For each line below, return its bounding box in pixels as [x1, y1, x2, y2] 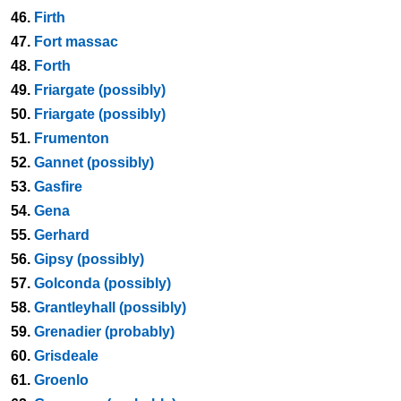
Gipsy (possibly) [34, 252, 144, 267]
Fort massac [34, 34, 118, 49]
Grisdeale [34, 348, 98, 363]
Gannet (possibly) [34, 155, 154, 170]
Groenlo [34, 372, 89, 388]
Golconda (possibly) [34, 276, 171, 291]
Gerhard [34, 227, 90, 243]
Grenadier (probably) [34, 324, 175, 339]
